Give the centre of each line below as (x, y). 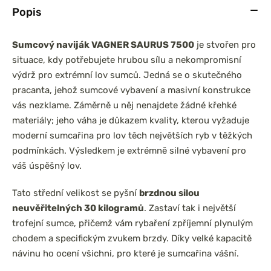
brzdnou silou (169, 193)
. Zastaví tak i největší (190, 208)
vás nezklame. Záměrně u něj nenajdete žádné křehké (124, 105)
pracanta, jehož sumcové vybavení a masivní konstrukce (131, 90)
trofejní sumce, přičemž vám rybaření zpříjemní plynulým (132, 223)
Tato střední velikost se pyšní (76, 193)
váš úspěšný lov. (47, 166)
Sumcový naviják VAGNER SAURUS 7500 (103, 45)
